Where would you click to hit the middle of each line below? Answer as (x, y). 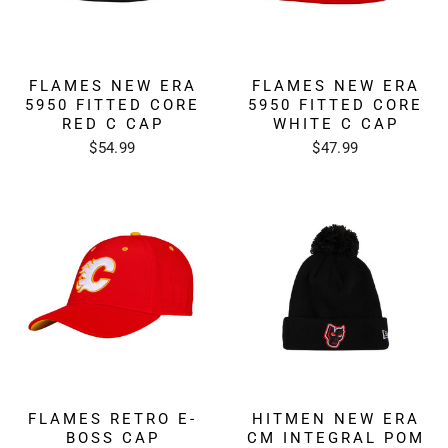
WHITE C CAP (335, 123)
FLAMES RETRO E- (112, 418)
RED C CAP (112, 123)
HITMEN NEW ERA (335, 418)
